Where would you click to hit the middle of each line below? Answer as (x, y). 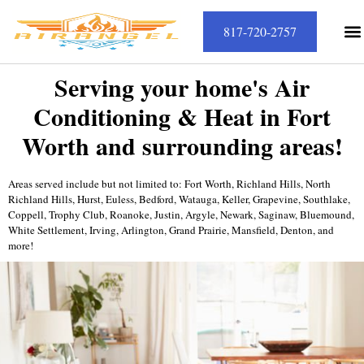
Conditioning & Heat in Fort (182, 116)
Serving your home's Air (182, 87)
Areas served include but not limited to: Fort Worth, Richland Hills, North (169, 184)
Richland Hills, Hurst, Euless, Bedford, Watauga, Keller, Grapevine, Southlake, (179, 199)
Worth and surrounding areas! (182, 145)
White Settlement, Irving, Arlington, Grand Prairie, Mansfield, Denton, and (171, 230)
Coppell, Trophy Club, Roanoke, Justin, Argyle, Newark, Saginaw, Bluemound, (181, 214)
